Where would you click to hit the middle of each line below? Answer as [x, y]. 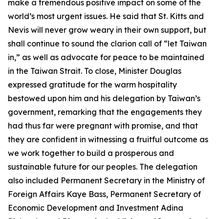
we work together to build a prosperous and [91, 153]
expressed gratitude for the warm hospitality [92, 85]
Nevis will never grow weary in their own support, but [107, 30]
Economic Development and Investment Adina [96, 208]
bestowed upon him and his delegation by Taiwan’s [104, 98]
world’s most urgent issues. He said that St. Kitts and [106, 16]
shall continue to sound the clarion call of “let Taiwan [107, 44]
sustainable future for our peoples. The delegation [103, 167]
